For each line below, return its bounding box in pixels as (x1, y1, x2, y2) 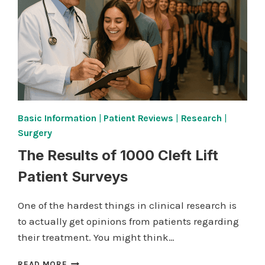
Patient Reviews (104, 112, 173, 124)
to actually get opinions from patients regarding (18, 215, 240, 228)
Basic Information (18, 112, 96, 124)
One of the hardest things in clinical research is (18, 199, 237, 212)
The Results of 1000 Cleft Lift (18, 147, 219, 164)
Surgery (18, 127, 52, 139)
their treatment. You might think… (18, 231, 175, 244)
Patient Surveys (18, 168, 128, 186)
